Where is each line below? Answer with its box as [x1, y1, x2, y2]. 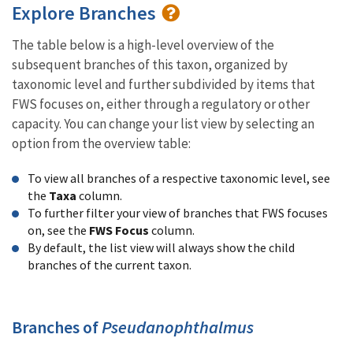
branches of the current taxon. [28, 257, 191, 273]
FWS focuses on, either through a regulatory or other [12, 95, 310, 113]
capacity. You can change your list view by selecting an [12, 115, 314, 132]
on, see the [28, 222, 89, 238]
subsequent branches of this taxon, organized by [12, 56, 288, 73]
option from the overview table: [12, 135, 191, 152]
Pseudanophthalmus [102, 316, 254, 338]
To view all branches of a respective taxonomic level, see [28, 170, 330, 186]
